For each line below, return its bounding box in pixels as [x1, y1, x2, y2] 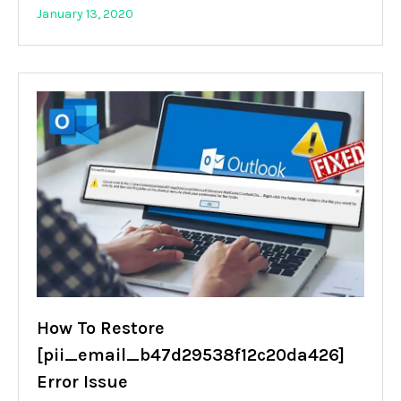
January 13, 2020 [37, 5, 133, 21]
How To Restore [37, 317, 165, 338]
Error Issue [37, 371, 128, 392]
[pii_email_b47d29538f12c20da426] [37, 344, 345, 365]
